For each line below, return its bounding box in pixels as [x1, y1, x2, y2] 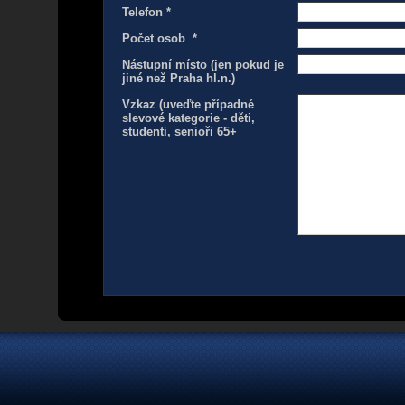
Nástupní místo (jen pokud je [122, 58, 284, 71]
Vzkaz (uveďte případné [122, 98, 254, 111]
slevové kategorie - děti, [122, 111, 255, 125]
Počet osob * [122, 32, 197, 45]
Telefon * [122, 5, 171, 19]
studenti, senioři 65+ [122, 125, 237, 138]
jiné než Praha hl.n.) [122, 71, 235, 85]
